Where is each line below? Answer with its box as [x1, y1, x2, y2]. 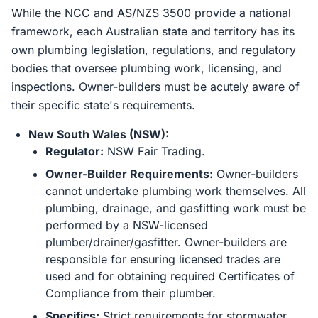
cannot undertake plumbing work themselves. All [45, 184, 306, 198]
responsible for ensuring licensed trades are [45, 252, 280, 266]
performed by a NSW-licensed [45, 218, 208, 232]
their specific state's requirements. [11, 98, 195, 112]
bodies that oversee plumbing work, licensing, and [11, 61, 282, 75]
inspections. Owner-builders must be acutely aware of [11, 79, 300, 94]
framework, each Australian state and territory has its [11, 24, 295, 38]
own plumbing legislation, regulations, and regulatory [11, 43, 296, 57]
